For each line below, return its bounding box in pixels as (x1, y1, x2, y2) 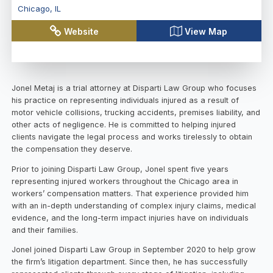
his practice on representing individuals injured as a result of (12, 95, 239, 105)
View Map (185, 26, 228, 37)
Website (64, 26, 99, 37)
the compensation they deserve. (12, 144, 135, 154)
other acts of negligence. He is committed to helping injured (12, 119, 236, 129)
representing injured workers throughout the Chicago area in (12, 176, 239, 186)
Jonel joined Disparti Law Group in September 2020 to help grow (12, 245, 257, 255)
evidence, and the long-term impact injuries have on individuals (12, 213, 249, 222)
